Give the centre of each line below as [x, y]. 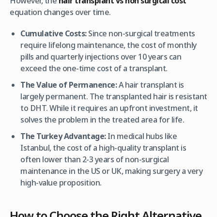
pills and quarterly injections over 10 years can [101, 56]
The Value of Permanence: [69, 85]
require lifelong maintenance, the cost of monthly [108, 45]
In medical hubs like [141, 136]
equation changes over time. [60, 12]
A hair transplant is [150, 85]
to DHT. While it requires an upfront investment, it [109, 108]
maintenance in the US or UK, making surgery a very [112, 171]
